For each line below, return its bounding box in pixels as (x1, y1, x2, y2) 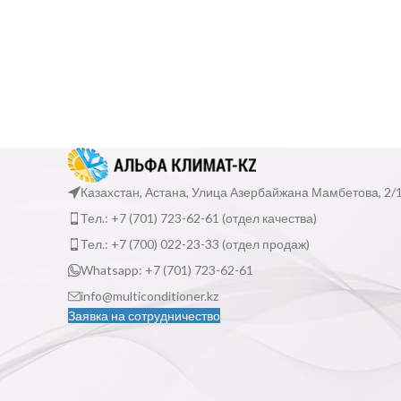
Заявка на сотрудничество (68, 307, 220, 323)
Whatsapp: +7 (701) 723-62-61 (81, 261, 253, 277)
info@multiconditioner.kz (81, 287, 218, 303)
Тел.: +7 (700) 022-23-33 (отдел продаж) (81, 235, 310, 252)
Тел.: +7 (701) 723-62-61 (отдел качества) (81, 209, 317, 226)
